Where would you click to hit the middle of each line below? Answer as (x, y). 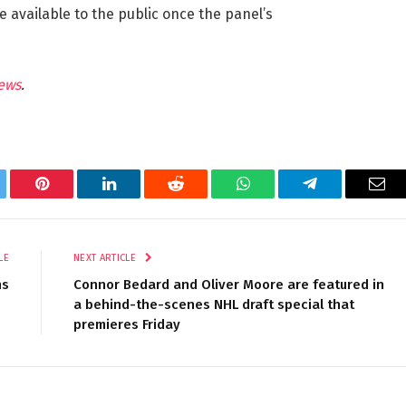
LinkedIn (137, 197)
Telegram (339, 197)
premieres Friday (127, 324)
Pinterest (69, 197)
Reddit (196, 197)
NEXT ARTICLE (106, 258)
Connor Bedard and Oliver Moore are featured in (229, 285)
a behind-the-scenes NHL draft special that (214, 304)
